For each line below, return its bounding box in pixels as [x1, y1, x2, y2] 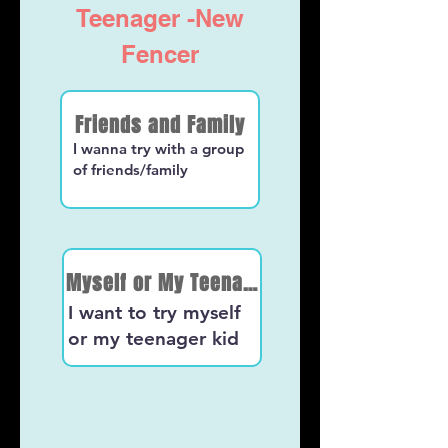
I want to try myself [68, 301, 241, 324]
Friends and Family [75, 109, 245, 140]
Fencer [121, 40, 199, 68]
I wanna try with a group [73, 139, 244, 158]
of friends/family [73, 160, 188, 179]
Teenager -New [76, 4, 244, 32]
